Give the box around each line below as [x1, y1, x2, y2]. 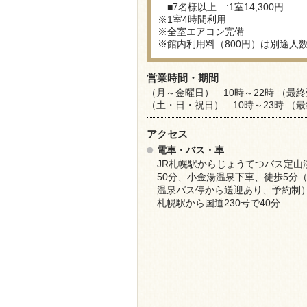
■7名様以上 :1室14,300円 [157, 1, 284, 12]
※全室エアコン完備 [157, 26, 244, 37]
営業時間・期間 [146, 73, 219, 84]
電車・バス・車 [156, 145, 224, 156]
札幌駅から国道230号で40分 [156, 197, 280, 208]
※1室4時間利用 [157, 14, 226, 25]
